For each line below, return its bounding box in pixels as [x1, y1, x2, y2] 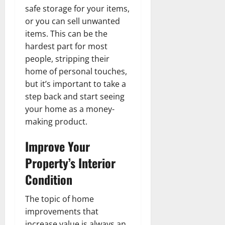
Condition [25, 170, 72, 188]
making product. [25, 116, 87, 127]
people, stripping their [25, 53, 109, 64]
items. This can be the [25, 28, 107, 39]
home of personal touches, [25, 65, 127, 77]
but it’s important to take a [25, 78, 126, 89]
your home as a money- [25, 103, 115, 115]
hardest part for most [25, 40, 107, 52]
